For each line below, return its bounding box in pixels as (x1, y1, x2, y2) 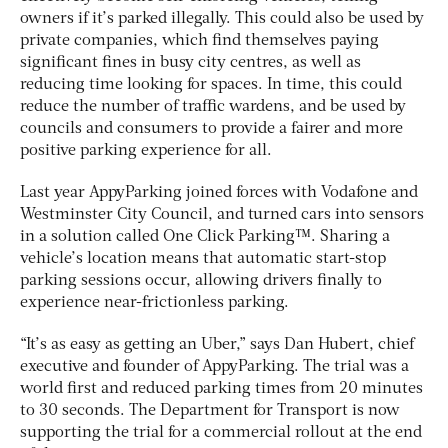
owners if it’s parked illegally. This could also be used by (20, 10, 424, 27)
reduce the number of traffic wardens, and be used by (20, 98, 406, 115)
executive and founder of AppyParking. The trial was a (20, 358, 409, 375)
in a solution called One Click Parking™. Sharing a (20, 228, 390, 245)
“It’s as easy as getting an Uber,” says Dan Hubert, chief (20, 336, 414, 353)
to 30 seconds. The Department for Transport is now (20, 402, 400, 419)
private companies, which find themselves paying (20, 32, 379, 49)
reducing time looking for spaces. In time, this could (20, 76, 402, 93)
